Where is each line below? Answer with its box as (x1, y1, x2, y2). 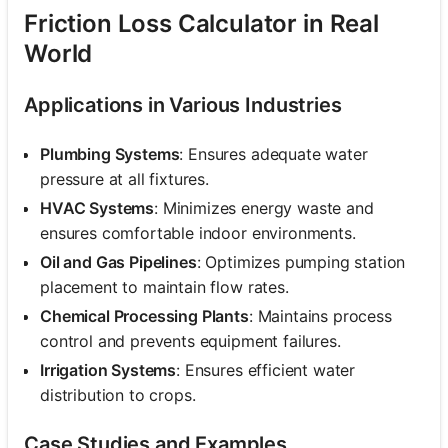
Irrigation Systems (40, 359, 177, 380)
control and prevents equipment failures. (40, 330, 341, 351)
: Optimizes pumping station (196, 251, 406, 272)
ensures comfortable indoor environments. (40, 222, 356, 243)
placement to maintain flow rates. (40, 276, 289, 297)
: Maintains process (248, 305, 392, 326)
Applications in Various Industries (24, 92, 342, 117)
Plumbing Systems (40, 143, 180, 164)
